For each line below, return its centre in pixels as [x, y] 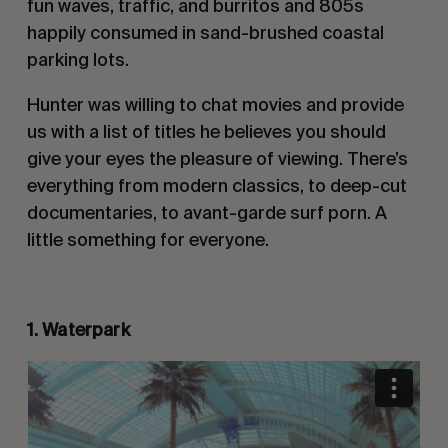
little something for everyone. [147, 239]
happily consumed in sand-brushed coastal [205, 32]
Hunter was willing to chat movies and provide [215, 104]
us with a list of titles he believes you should [206, 131]
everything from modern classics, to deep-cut [216, 185]
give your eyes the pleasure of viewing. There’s [217, 158]
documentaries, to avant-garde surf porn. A [206, 212]
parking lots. [77, 59]
